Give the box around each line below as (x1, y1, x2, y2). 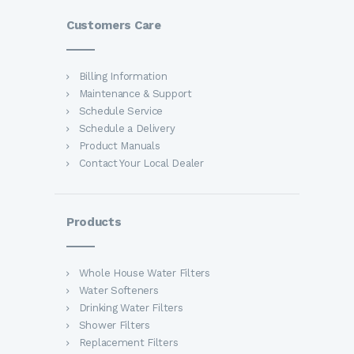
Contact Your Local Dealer (78, 157, 204, 170)
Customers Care (66, 18, 161, 33)
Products (66, 215, 122, 230)
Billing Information (78, 70, 168, 83)
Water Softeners (78, 284, 159, 297)
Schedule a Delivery (78, 122, 175, 135)
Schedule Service (78, 105, 164, 118)
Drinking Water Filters (78, 302, 183, 314)
